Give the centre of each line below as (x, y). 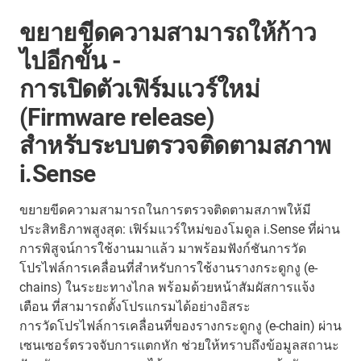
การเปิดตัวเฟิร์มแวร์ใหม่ (140, 89)
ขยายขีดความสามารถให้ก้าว (168, 32)
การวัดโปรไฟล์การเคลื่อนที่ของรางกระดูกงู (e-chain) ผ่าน (180, 326)
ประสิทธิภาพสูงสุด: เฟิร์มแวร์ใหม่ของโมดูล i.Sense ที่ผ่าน (180, 229)
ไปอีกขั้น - (71, 60)
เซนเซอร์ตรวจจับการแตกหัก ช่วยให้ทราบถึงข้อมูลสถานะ (179, 345)
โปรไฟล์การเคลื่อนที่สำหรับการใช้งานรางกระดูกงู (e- (168, 268)
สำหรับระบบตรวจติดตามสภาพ (175, 145)
